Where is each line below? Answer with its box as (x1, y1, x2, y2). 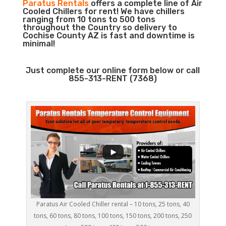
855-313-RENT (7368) (69, 74, 157, 83)
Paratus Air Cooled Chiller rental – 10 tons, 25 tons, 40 (36, 200, 190, 209)
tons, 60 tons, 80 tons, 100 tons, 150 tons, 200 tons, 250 (34, 211, 192, 220)
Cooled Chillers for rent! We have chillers (22, 7, 185, 16)
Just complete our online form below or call (26, 66, 200, 75)
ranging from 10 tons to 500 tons (22, 15, 155, 24)
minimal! (22, 39, 55, 48)
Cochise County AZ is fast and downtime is (22, 31, 195, 40)
